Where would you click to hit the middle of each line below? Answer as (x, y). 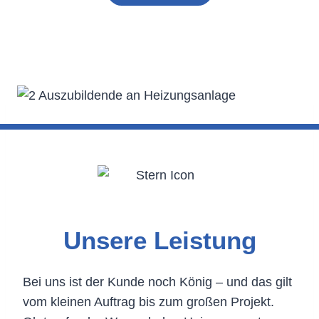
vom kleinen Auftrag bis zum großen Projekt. (148, 302)
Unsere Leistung (159, 241)
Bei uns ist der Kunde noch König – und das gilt (157, 282)
